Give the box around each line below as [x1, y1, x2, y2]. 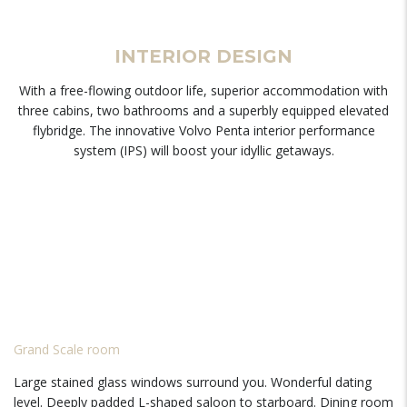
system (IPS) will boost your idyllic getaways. [73, 142, 334, 159]
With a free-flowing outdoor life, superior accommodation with [19, 82, 388, 99]
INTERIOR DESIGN [114, 45, 293, 67]
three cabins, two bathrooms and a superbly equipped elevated [18, 102, 389, 119]
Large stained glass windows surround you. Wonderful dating [14, 373, 372, 391]
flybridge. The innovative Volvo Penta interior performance [32, 122, 375, 139]
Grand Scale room [14, 341, 120, 358]
